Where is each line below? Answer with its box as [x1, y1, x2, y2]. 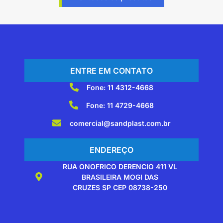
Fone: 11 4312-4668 [87, 83, 154, 92]
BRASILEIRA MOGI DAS [82, 172, 159, 181]
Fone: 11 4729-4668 [86, 101, 154, 110]
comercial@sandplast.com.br [69, 118, 171, 127]
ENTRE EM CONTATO [70, 65, 153, 76]
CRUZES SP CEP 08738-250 [73, 183, 168, 192]
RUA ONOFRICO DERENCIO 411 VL [63, 162, 178, 171]
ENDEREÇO [90, 144, 133, 155]
